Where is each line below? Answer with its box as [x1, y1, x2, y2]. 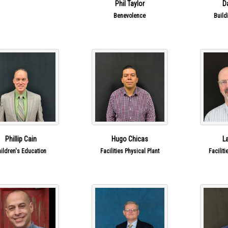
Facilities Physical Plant [100, 148, 159, 155]
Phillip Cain [5, 135, 37, 144]
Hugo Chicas [111, 135, 148, 144]
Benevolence [113, 12, 146, 20]
